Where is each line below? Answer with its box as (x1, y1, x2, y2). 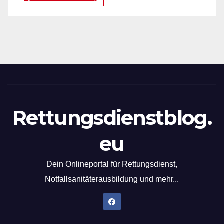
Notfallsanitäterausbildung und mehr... (45, 174, 179, 183)
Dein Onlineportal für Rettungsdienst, (46, 159, 177, 168)
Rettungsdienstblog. (12, 105, 211, 130)
